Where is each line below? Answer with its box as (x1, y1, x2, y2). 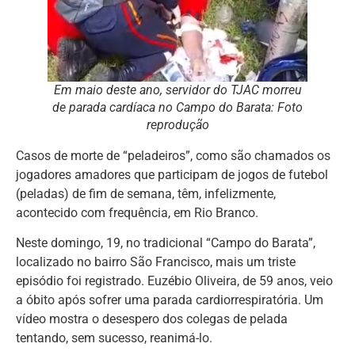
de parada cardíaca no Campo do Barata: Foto (52, 100, 303, 115)
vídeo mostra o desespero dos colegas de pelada (16, 311, 288, 327)
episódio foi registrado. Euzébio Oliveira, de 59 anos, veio (16, 273, 333, 289)
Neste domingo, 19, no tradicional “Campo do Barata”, (16, 235, 315, 251)
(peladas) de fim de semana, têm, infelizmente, (16, 186, 276, 201)
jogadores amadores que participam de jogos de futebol (16, 167, 328, 182)
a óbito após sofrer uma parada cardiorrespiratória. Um (16, 292, 323, 308)
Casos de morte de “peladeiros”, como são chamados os (16, 148, 330, 163)
